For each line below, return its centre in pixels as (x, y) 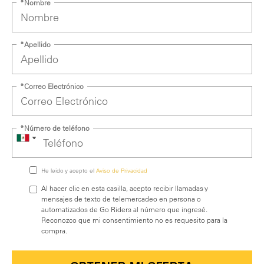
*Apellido (35, 44)
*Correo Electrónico (52, 86)
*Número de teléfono (55, 128)
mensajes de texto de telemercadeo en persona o (121, 199)
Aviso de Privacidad (122, 170)
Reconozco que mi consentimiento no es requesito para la (134, 220)
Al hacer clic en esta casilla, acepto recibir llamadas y (125, 188)
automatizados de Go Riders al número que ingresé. (124, 209)
